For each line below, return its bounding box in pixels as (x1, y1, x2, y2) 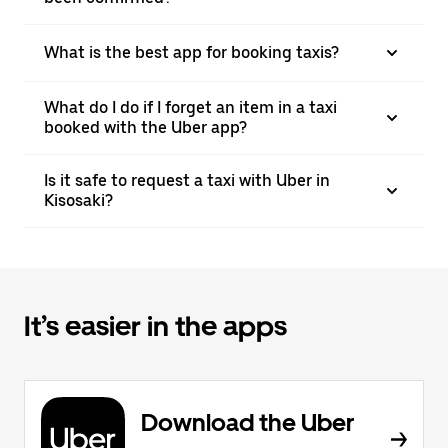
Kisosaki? (44, 191, 113, 210)
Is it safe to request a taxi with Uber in (44, 171, 330, 190)
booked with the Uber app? (44, 118, 247, 137)
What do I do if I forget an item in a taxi (44, 98, 337, 117)
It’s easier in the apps (24, 309, 287, 343)
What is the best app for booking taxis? (44, 43, 339, 62)
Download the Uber (141, 408, 354, 437)
